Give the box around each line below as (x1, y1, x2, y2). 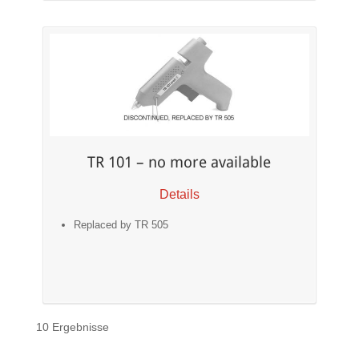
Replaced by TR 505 (74, 218, 169, 231)
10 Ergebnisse (35, 320, 109, 333)
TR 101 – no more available (87, 153, 272, 172)
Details (159, 187, 200, 201)
